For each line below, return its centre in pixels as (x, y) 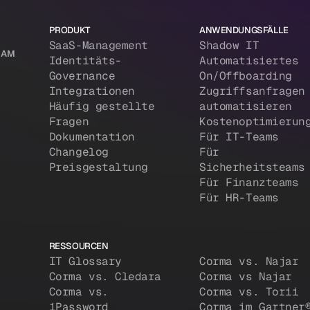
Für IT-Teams (239, 137)
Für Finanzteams (249, 183)
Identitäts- (85, 61)
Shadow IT (229, 46)
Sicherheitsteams (252, 167)
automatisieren (246, 107)
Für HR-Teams (239, 198)
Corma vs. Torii (249, 292)
